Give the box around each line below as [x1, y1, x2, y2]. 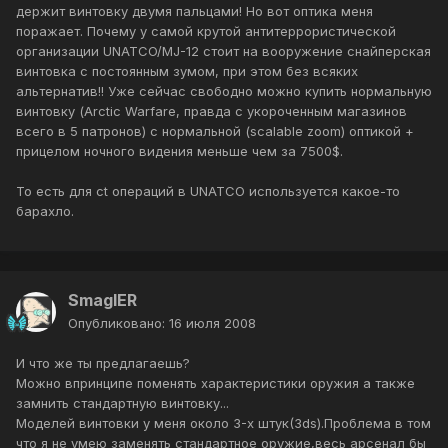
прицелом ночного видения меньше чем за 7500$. [16, 143, 343, 160]
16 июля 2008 [169, 315, 256, 332]
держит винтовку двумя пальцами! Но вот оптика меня [16, 3, 373, 20]
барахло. [16, 203, 74, 220]
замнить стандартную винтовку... [16, 395, 229, 412]
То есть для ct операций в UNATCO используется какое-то [16, 183, 400, 200]
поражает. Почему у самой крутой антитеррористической [16, 23, 396, 40]
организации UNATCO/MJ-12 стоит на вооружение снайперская [16, 43, 431, 60]
